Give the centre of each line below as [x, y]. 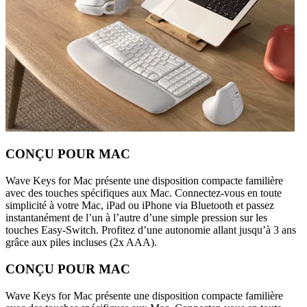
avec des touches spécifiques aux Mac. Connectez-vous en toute [144, 193]
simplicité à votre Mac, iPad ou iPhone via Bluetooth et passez [140, 206]
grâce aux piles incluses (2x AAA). [81, 243]
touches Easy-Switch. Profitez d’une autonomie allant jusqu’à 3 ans [151, 230]
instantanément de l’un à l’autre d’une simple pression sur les [136, 218]
